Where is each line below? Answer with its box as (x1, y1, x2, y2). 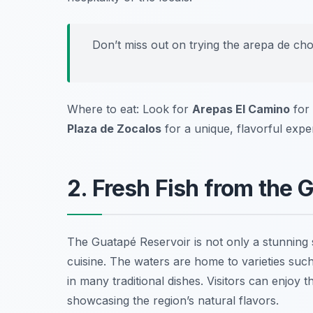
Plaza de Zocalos (67, 122, 161, 136)
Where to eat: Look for (67, 102, 192, 117)
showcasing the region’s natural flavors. (67, 293, 279, 308)
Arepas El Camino (192, 102, 290, 117)
